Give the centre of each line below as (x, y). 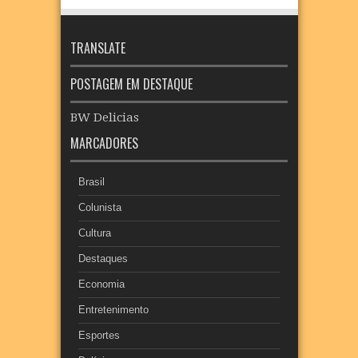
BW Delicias (105, 117)
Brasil (91, 181)
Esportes (99, 335)
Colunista (100, 207)
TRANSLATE (98, 48)
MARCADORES (104, 143)
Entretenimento (113, 309)
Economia (101, 284)
